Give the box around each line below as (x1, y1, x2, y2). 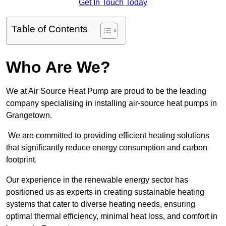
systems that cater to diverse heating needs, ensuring (6, 200, 195, 209)
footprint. (6, 155, 37, 164)
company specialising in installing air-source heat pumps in (6, 99, 217, 108)
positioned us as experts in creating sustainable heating (6, 188, 204, 197)
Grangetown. (6, 111, 52, 120)
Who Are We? (6, 58, 110, 77)
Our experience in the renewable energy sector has (6, 176, 188, 185)
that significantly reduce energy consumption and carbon (6, 143, 207, 152)
